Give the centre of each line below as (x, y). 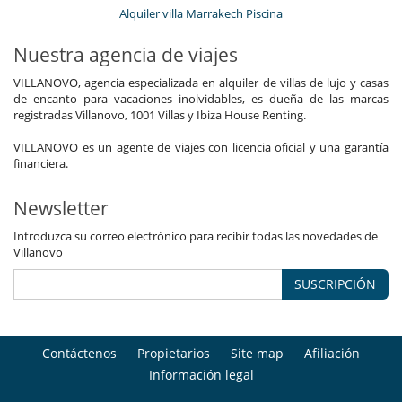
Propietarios (174, 354)
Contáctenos (79, 354)
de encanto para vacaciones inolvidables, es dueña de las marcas (201, 99)
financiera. (41, 164)
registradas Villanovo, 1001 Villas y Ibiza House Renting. (160, 115)
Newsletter (61, 209)
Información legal (201, 375)
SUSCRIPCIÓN (335, 284)
